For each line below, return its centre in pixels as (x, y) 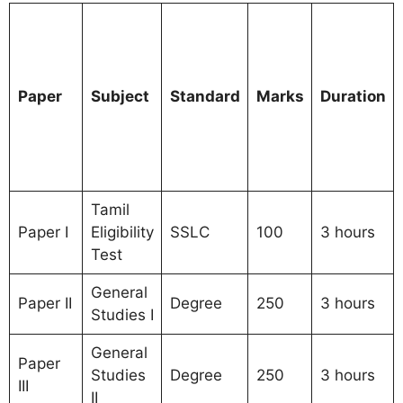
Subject (120, 96)
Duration (353, 96)
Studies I (122, 314)
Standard (205, 96)
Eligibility (122, 232)
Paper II (45, 303)
